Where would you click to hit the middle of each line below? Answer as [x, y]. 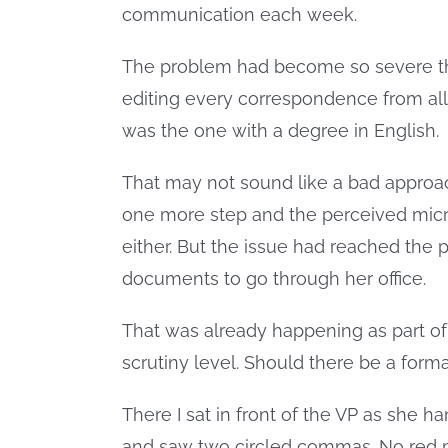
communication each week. [239, 15]
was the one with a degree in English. [280, 131]
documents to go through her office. [274, 279]
